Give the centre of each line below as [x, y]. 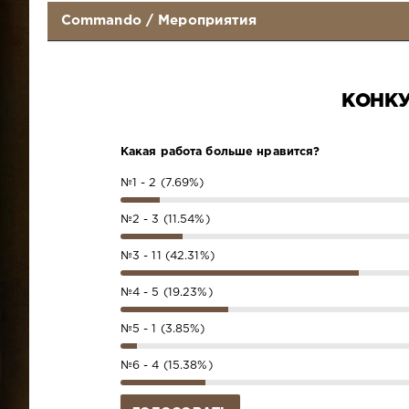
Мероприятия [208, 21]
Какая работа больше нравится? [220, 152]
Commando [101, 21]
